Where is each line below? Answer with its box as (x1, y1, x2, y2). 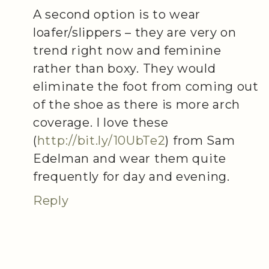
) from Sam (165, 133, 235, 148)
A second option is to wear (33, 7, 201, 22)
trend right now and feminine (33, 43, 222, 58)
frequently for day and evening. (33, 169, 230, 184)
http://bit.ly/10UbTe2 (37, 133, 166, 148)
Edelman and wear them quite (33, 151, 226, 166)
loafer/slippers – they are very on (33, 25, 237, 40)
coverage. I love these (33, 115, 169, 130)
